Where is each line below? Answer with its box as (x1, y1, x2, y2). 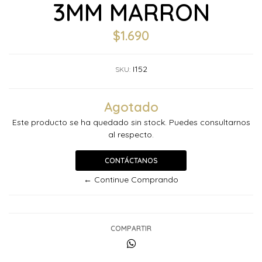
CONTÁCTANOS (104, 156, 158, 165)
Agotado (104, 99, 158, 115)
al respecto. (108, 129, 154, 140)
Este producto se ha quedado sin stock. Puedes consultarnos (12, 117, 250, 127)
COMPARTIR (111, 224, 151, 233)
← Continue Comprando (84, 174, 178, 185)
